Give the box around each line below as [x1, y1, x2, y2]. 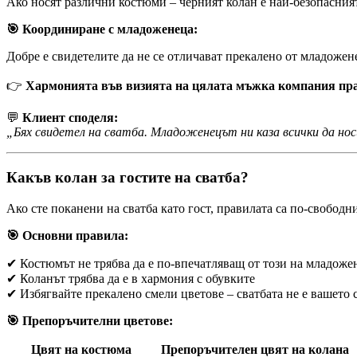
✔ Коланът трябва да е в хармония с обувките [6, 271, 255, 285]
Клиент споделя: [22, 111, 118, 125]
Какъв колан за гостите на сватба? [6, 169, 249, 186]
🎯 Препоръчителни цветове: [6, 313, 173, 328]
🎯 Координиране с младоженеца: [6, 22, 198, 37]
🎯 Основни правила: [6, 228, 128, 242]
